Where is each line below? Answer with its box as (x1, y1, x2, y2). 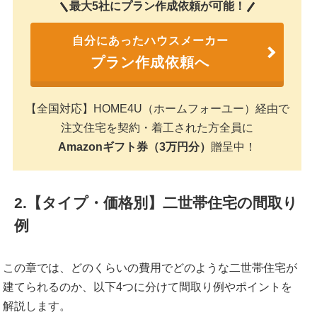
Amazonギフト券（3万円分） (58, 141, 211, 154)
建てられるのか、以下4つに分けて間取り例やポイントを (3, 281, 292, 294)
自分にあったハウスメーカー (71, 35, 229, 47)
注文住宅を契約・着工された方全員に (61, 122, 253, 134)
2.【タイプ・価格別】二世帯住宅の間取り (14, 195, 298, 212)
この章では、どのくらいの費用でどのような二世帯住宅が (3, 262, 297, 275)
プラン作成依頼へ (91, 54, 209, 71)
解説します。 (3, 300, 71, 313)
